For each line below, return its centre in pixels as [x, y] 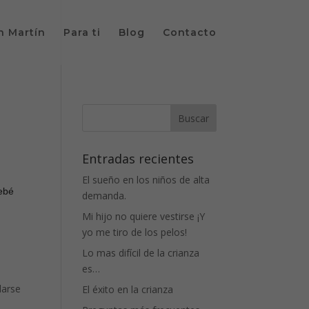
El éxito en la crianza [128, 289]
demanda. [104, 196]
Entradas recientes [138, 159]
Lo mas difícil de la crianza [141, 253]
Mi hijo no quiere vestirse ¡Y [144, 216]
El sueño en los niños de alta [146, 180]
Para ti [82, 32]
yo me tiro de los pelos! [135, 232]
